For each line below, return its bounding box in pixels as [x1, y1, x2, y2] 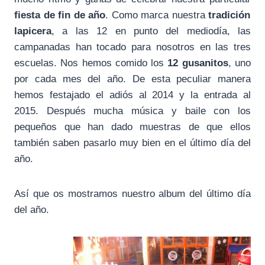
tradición [208, 9, 251, 21]
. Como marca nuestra [105, 9, 209, 21]
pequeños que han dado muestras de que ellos [14, 121, 251, 132]
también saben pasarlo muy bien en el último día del [14, 137, 251, 148]
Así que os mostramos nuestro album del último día [14, 188, 251, 199]
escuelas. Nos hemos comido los [14, 57, 168, 69]
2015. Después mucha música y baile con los [14, 105, 251, 117]
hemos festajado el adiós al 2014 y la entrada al [14, 89, 251, 101]
